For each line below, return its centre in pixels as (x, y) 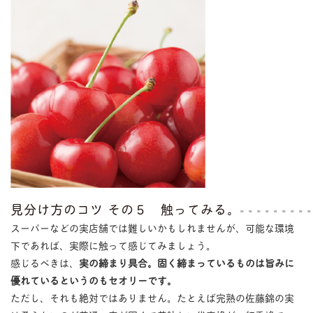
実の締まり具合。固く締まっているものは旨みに (186, 263)
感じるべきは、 (44, 263)
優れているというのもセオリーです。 (93, 280)
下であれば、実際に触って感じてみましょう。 (113, 245)
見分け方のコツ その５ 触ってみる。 (125, 209)
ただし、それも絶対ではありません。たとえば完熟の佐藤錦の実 (152, 298)
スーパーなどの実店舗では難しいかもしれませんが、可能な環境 (152, 228)
